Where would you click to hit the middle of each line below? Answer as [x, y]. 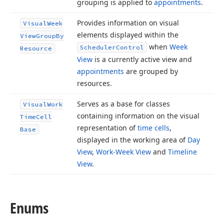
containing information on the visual [138, 116]
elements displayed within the [128, 35]
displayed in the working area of [132, 140]
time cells [153, 128]
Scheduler [98, 47]
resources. [94, 83]
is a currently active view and [142, 59]
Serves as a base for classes [123, 104]
